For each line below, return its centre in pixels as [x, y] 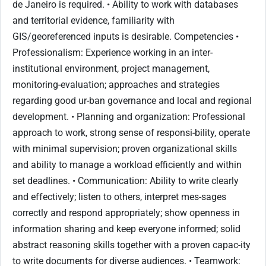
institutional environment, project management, [111, 68]
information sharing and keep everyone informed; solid [126, 229]
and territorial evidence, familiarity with [94, 20]
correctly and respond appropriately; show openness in [126, 213]
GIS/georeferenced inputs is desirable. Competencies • [126, 36]
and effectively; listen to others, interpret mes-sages [119, 197]
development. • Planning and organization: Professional [129, 116]
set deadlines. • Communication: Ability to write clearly [126, 180]
